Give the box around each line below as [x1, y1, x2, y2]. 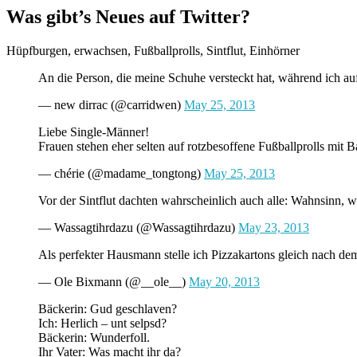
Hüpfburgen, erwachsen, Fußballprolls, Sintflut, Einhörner [6, 43, 300, 57]
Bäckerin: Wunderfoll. [38, 330, 150, 344]
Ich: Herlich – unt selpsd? [38, 316, 167, 330]
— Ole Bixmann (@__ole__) [38, 274, 189, 288]
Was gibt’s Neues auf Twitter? [6, 6, 250, 27]
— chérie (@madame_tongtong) [38, 166, 204, 180]
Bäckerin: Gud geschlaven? [38, 301, 177, 316]
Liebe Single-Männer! [38, 124, 149, 139]
